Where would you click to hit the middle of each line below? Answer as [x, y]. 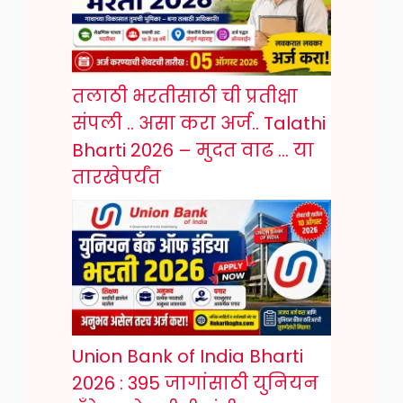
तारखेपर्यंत [116, 178]
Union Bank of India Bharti [188, 357]
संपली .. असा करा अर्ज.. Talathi [199, 124]
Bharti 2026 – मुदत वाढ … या [193, 151]
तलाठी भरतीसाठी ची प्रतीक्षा [185, 97]
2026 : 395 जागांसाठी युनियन [195, 384]
